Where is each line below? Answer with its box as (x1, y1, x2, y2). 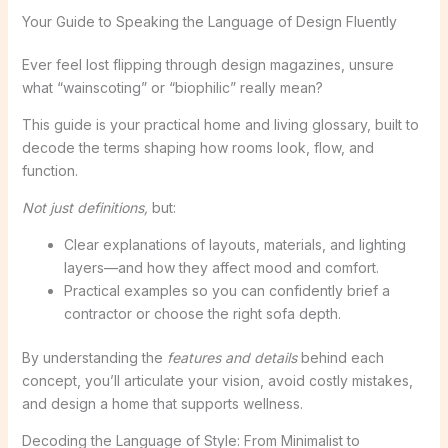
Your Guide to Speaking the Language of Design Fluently (21, 12, 397, 30)
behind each (296, 348, 384, 366)
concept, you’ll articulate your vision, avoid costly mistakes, (21, 371, 413, 389)
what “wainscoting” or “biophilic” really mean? (21, 78, 323, 96)
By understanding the (21, 348, 167, 366)
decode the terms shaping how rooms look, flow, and (21, 138, 374, 156)
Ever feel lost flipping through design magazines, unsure (21, 55, 394, 73)
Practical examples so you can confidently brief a (63, 281, 390, 299)
